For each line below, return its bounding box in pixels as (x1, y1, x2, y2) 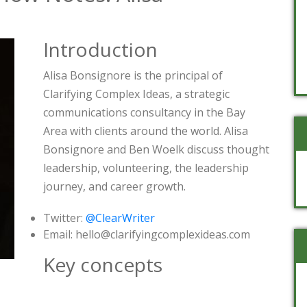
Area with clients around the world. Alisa (43, 123, 248, 139)
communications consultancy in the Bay (43, 105, 245, 121)
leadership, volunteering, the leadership (43, 160, 249, 176)
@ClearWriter (86, 210, 155, 226)
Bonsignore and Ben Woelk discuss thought (43, 142, 269, 158)
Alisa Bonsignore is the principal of (43, 68, 223, 84)
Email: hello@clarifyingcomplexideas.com (43, 227, 250, 243)
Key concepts (43, 251, 162, 278)
